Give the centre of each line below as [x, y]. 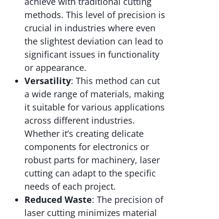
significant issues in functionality [92, 55]
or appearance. [55, 68]
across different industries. [80, 120]
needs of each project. [70, 186]
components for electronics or [87, 147]
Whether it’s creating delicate [84, 134]
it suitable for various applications [95, 107]
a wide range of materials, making [94, 94]
